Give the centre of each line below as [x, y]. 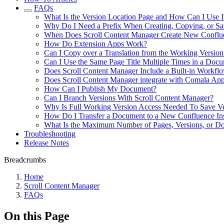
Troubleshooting [50, 134]
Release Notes [46, 143]
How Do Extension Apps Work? [95, 44]
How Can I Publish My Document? [100, 89]
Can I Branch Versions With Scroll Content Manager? [129, 98]
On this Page [37, 216]
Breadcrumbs [25, 160]
